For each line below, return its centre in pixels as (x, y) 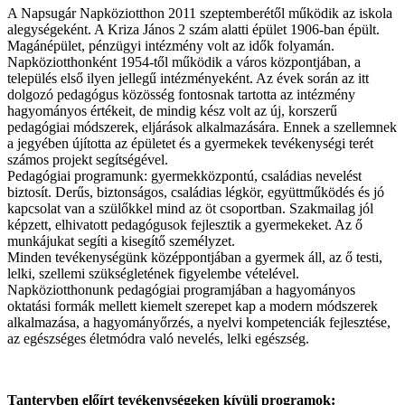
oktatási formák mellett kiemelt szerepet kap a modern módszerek (193, 306)
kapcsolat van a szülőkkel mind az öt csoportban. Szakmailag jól (190, 208)
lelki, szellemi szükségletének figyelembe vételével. (153, 273)
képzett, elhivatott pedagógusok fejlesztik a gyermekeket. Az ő (185, 224)
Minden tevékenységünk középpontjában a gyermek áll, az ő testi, (195, 257)
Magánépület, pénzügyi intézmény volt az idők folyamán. (171, 45)
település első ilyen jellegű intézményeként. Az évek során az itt (188, 78)
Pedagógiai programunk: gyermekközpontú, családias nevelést (184, 175)
